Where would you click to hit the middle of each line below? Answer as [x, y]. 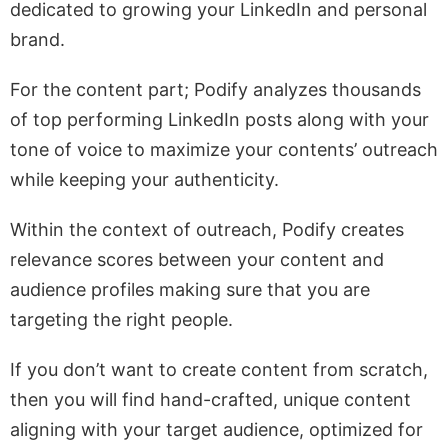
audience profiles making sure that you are [190, 289]
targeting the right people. [121, 319]
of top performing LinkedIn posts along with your [219, 119]
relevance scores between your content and [197, 259]
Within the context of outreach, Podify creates [207, 229]
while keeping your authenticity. [144, 179]
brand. [37, 39]
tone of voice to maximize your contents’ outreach [224, 149]
